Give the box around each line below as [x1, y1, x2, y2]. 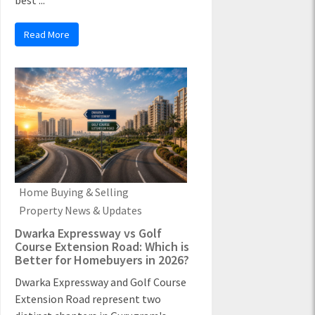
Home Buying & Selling [19, 184, 129, 199]
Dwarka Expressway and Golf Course [15, 274, 186, 289]
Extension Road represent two [15, 291, 161, 306]
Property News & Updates [19, 202, 142, 217]
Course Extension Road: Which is [15, 238, 189, 255]
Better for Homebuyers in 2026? [15, 251, 189, 268]
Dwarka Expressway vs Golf [15, 224, 162, 241]
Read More [24, 28, 70, 41]
